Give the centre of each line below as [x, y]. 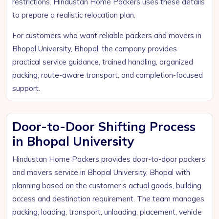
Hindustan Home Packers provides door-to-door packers [109, 159]
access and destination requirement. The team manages [108, 199]
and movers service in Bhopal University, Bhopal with [101, 172]
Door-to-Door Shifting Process [104, 126]
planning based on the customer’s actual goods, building [107, 186]
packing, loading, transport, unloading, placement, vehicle [107, 212]
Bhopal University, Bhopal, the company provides [95, 49]
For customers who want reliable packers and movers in [107, 35]
